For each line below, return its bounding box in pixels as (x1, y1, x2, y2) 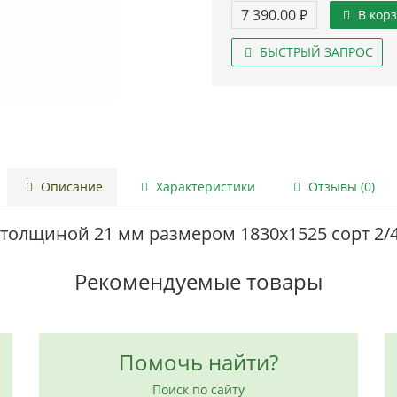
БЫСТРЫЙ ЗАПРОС (256, 43, 373, 60)
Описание (36, 178, 103, 195)
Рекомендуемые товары (74, 267, 323, 296)
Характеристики (152, 178, 255, 195)
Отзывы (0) (304, 178, 375, 195)
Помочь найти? (119, 347, 278, 377)
